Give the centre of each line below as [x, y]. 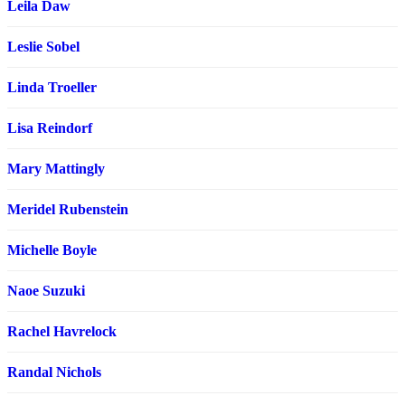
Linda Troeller [52, 88]
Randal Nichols [54, 372]
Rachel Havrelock [62, 332]
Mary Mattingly [56, 169]
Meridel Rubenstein [68, 210]
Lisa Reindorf [50, 128]
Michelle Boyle [52, 250]
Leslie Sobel [43, 47]
